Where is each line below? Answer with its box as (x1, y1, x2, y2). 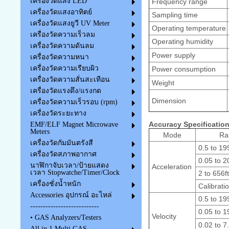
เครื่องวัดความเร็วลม (30, 31, 95, 39)
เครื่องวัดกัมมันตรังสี (30, 139, 93, 147)
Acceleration (149, 162, 192, 171)
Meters (30, 128, 50, 136)
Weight (149, 78, 174, 87)
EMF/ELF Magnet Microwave (30, 121, 118, 129)
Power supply (149, 51, 195, 59)
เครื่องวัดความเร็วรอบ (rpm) (30, 98, 118, 106)
